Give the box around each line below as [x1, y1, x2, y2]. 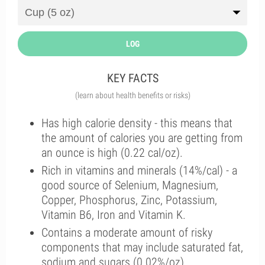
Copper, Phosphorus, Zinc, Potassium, [41, 193, 217, 207]
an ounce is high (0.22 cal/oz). [41, 146, 183, 160]
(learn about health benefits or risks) [75, 91, 190, 100]
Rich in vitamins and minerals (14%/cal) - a [41, 163, 237, 177]
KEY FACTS [106, 71, 159, 85]
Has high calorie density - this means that [41, 116, 232, 130]
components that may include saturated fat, [41, 240, 243, 254]
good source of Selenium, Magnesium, [41, 178, 218, 192]
